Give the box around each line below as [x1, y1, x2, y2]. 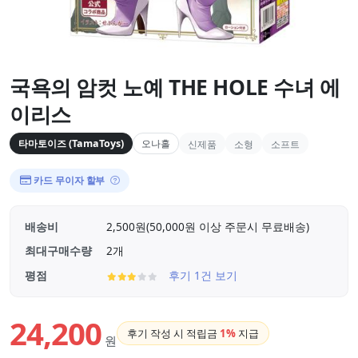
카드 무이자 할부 [31, 173, 108, 187]
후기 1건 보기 [168, 268, 237, 283]
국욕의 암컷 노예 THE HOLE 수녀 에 [10, 73, 340, 101]
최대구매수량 [25, 243, 92, 258]
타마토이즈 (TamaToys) [18, 137, 124, 150]
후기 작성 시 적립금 [127, 326, 218, 340]
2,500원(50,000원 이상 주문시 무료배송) [106, 219, 309, 234]
